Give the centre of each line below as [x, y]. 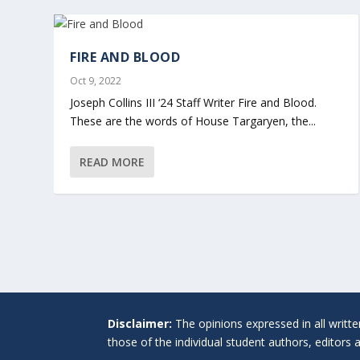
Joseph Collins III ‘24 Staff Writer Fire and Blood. [194, 102]
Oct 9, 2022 [96, 80]
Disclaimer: [140, 323]
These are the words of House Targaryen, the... [193, 121]
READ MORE [112, 162]
